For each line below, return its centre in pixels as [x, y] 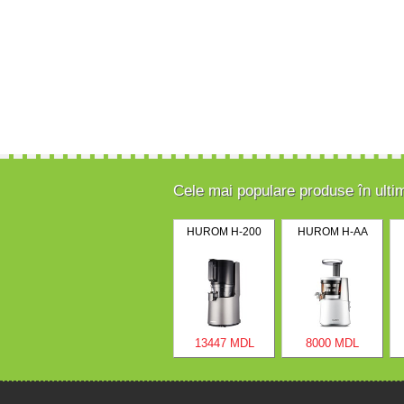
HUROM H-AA [332, 231]
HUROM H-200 [224, 231]
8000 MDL [332, 344]
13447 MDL [224, 344]
